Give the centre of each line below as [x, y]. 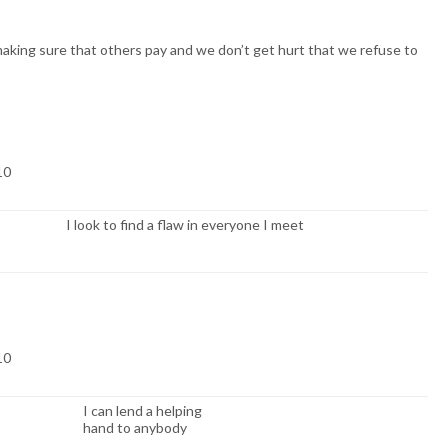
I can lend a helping [142, 411]
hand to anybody [134, 428]
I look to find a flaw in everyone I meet [184, 225]
